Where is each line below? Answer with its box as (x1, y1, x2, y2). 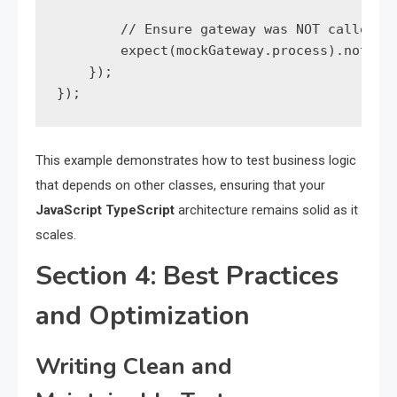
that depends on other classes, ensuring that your (35, 176, 325, 193)
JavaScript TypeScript (35, 201, 175, 218)
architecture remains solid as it (175, 201, 358, 218)
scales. (35, 226, 76, 243)
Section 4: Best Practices (35, 257, 339, 294)
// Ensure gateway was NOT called (57, 20, 376, 37)
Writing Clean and (35, 350, 232, 382)
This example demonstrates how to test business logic (35, 152, 356, 168)
